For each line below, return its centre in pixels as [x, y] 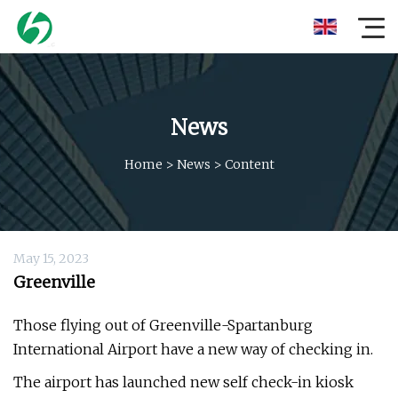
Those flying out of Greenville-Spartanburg [163, 325]
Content [249, 164]
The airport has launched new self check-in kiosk [183, 382]
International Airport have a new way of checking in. [193, 349]
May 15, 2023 [51, 259]
